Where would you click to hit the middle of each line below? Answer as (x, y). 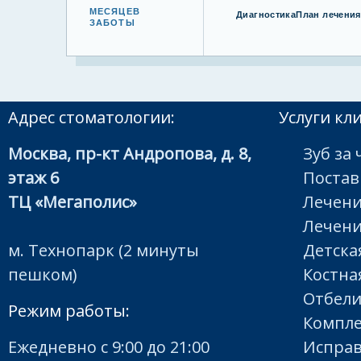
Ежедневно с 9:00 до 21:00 (109, 347)
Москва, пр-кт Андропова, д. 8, (130, 154)
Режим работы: (69, 311)
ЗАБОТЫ (112, 23)
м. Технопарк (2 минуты (104, 251)
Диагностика (266, 15)
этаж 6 (33, 178)
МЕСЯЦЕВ (115, 11)
